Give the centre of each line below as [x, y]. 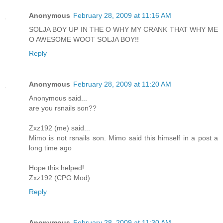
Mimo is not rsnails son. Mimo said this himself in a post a [123, 138]
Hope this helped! [56, 168]
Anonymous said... [58, 98]
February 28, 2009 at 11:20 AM [122, 84]
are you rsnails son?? [63, 108]
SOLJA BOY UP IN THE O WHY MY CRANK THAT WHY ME [123, 30]
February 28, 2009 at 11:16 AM [122, 16]
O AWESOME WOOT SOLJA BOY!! [84, 40]
